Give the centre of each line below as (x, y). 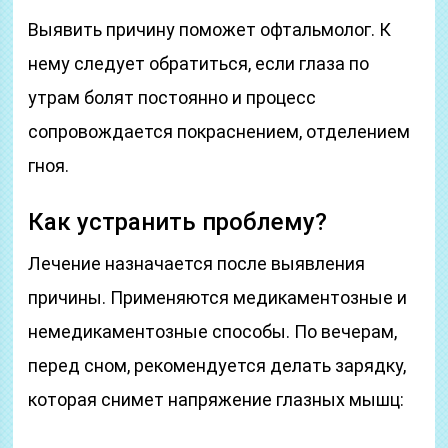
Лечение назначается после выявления (197, 263)
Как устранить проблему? (178, 222)
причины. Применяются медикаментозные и (218, 297)
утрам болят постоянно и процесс (172, 97)
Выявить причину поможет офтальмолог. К (210, 29)
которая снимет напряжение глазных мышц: (216, 399)
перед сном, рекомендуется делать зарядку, (217, 365)
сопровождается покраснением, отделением (219, 131)
